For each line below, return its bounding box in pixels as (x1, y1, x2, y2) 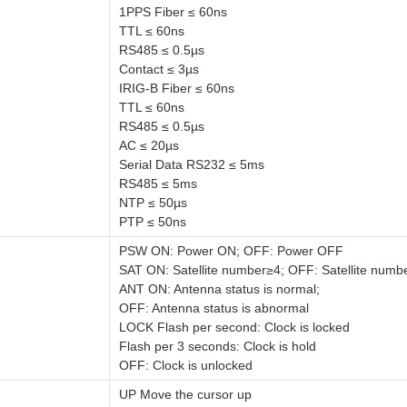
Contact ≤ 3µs (119, 62, 199, 76)
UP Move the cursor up (119, 387, 252, 402)
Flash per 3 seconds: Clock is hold (119, 339, 316, 353)
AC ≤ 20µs (119, 138, 179, 153)
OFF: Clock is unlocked (119, 358, 253, 372)
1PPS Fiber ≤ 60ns (119, 5, 227, 19)
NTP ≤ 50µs (119, 195, 187, 210)
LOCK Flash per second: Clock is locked (119, 320, 350, 334)
